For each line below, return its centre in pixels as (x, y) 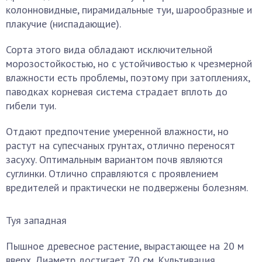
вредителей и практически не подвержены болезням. (127, 187)
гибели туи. (31, 106)
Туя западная (36, 220)
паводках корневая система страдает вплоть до (117, 92)
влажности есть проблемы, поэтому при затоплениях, (128, 77)
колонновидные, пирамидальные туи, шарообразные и (129, 10)
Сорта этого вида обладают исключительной (109, 49)
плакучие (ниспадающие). (63, 24)
